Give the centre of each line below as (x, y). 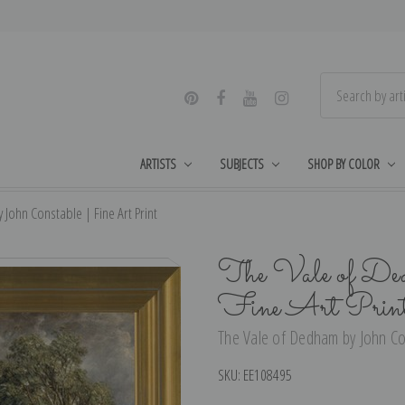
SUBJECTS (242, 163)
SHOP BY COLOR (343, 163)
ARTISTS (159, 163)
